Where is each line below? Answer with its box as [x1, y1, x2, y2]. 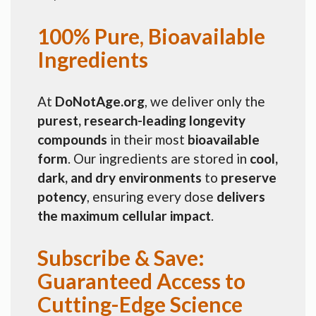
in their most [107, 130, 188, 147]
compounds [37, 130, 107, 147]
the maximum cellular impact [37, 207, 211, 224]
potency [37, 188, 87, 205]
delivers [217, 188, 265, 205]
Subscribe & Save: [37, 244, 205, 270]
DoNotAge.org [55, 92, 145, 109]
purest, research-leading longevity [37, 111, 245, 128]
